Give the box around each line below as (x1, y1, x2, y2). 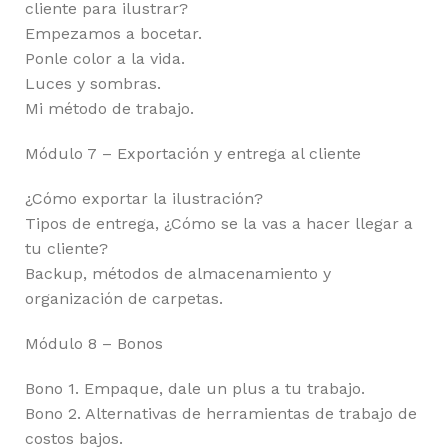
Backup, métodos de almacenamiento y (25, 263, 331, 283)
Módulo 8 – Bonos (25, 333, 163, 353)
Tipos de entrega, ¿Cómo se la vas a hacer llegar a (25, 213, 413, 233)
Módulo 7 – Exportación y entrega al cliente (25, 143, 361, 163)
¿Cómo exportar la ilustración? (25, 188, 263, 208)
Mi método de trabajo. (25, 98, 194, 118)
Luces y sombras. (25, 73, 161, 93)
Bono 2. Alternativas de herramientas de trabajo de (25, 403, 417, 423)
